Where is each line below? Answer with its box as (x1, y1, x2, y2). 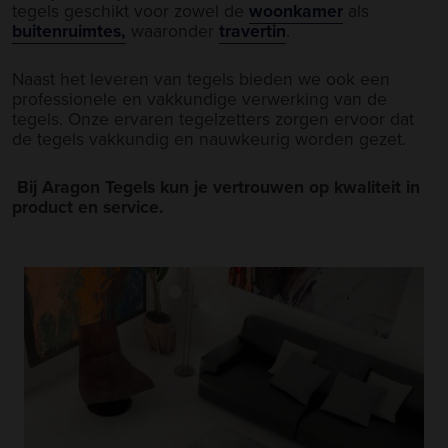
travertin (219, 17, 286, 43)
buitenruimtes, (12, 17, 126, 43)
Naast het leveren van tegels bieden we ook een (12, 65, 390, 91)
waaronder (126, 17, 219, 43)
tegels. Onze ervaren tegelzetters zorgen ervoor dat (12, 105, 414, 131)
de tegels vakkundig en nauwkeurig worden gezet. (12, 125, 406, 151)
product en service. (12, 193, 164, 219)
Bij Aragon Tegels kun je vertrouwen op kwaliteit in (12, 173, 420, 199)
